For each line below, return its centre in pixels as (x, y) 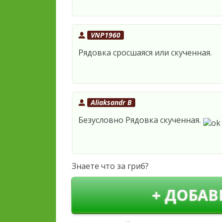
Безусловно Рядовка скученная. (140, 120)
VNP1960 (106, 35)
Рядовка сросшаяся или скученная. (145, 53)
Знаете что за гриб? (110, 166)
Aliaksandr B (111, 103)
